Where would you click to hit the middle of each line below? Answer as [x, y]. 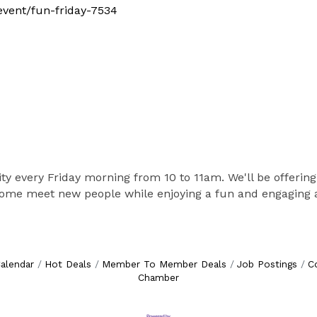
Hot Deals [68, 264]
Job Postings [267, 264]
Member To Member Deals [164, 264]
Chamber [158, 277]
